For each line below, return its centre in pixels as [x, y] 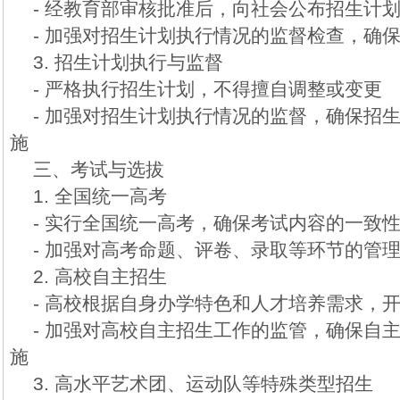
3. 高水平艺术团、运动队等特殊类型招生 [203, 383]
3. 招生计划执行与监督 [128, 62]
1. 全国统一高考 [100, 196]
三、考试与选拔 [99, 169]
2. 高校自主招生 [100, 276]
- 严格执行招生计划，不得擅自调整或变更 [208, 89]
